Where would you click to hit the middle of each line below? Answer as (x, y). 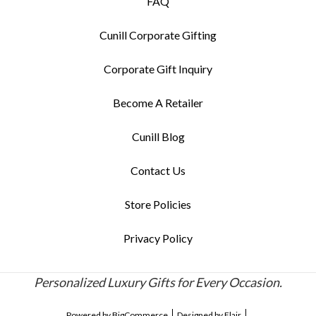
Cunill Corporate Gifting (158, 35)
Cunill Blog (158, 136)
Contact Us (158, 170)
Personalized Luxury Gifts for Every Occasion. (158, 282)
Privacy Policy (158, 238)
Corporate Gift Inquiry (158, 68)
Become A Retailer (158, 102)
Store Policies (158, 204)
